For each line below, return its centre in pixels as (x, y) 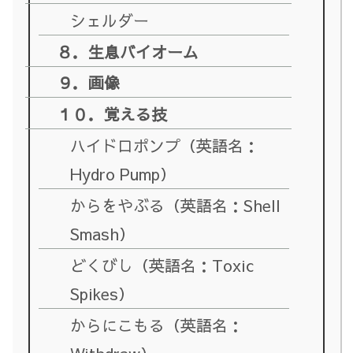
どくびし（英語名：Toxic (162, 265)
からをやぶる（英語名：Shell (176, 206)
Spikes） (102, 293)
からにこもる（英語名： (157, 325)
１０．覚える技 (112, 114)
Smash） (103, 234)
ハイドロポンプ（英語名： (165, 146)
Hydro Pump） (123, 174)
